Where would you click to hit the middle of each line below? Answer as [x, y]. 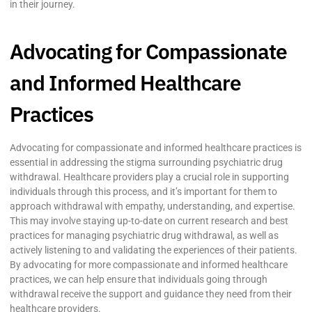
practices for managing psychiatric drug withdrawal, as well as [144, 236]
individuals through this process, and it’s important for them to [143, 192]
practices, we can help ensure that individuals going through [139, 280]
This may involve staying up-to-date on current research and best [149, 221]
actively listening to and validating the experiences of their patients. [154, 250]
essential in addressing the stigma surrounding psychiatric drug [146, 163]
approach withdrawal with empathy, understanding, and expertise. [153, 206]
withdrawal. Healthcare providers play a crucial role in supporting [149, 177]
